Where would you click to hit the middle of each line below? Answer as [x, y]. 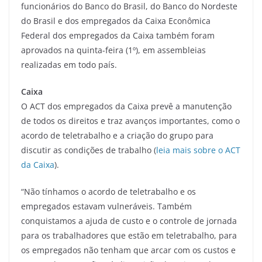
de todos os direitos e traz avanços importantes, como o [130, 120]
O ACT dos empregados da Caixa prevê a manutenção [126, 106]
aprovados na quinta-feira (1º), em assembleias [113, 50]
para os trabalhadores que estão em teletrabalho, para [129, 235]
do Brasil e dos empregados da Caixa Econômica [116, 20]
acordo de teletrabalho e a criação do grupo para [117, 135]
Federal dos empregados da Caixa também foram [118, 35]
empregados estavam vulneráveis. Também [106, 206]
